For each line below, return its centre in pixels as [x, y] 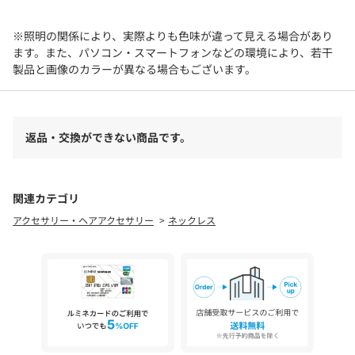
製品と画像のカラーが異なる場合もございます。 [134, 69]
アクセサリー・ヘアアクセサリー [83, 220]
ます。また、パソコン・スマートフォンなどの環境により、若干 [173, 52]
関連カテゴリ [46, 198]
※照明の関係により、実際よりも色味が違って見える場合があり [173, 36]
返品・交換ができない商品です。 [108, 137]
